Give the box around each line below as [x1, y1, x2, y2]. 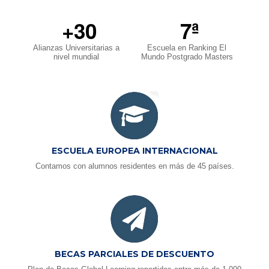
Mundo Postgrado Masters [141, 52, 233, 62]
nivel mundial [53, 52, 99, 62]
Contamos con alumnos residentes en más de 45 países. [35, 161, 234, 171]
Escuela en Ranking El [147, 43, 226, 53]
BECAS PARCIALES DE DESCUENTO [55, 248, 214, 259]
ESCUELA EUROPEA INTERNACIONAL [51, 145, 218, 156]
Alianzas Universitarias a [33, 43, 119, 53]
